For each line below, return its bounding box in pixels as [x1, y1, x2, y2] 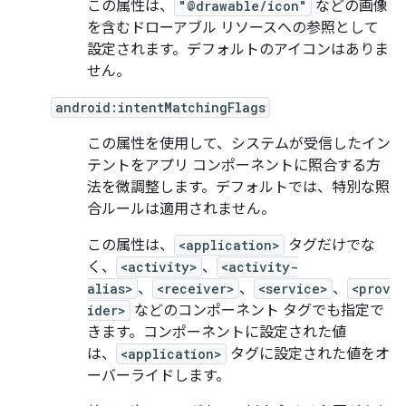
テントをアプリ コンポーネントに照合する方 [87, 157, 381, 175]
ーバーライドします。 [87, 367, 230, 385]
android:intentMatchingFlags [55, 99, 266, 116]
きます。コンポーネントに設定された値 [87, 324, 346, 342]
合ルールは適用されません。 [87, 200, 275, 218]
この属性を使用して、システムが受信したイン [87, 135, 391, 153]
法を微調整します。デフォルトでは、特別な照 [87, 179, 390, 197]
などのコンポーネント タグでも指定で [130, 302, 384, 320]
